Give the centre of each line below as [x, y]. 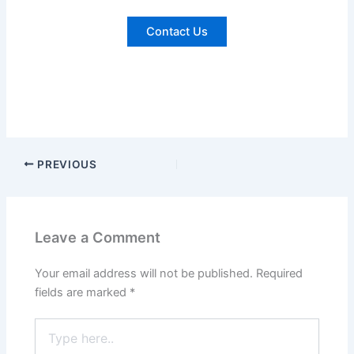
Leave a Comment [98, 237]
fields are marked [83, 292]
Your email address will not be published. [144, 273]
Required [280, 273]
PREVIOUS [66, 164]
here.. [49, 341]
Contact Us [177, 31]
